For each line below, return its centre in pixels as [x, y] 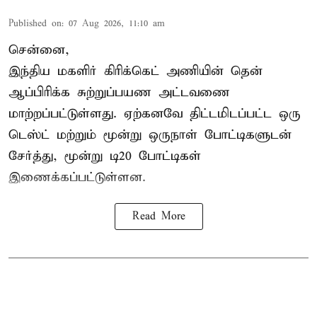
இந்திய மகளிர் [56, 71]
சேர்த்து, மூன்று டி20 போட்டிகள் [105, 156]
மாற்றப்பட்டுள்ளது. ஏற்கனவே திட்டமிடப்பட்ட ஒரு [155, 113]
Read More [158, 216]
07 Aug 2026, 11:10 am [117, 23]
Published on [35, 23]
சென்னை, [39, 50]
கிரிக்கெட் [135, 71]
